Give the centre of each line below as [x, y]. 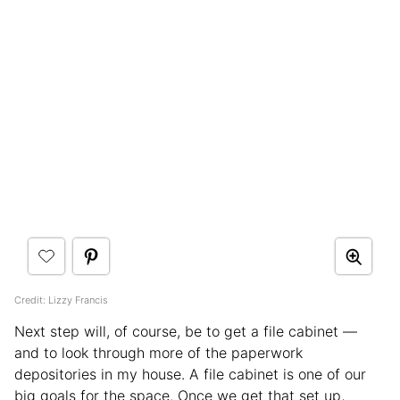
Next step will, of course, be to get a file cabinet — [186, 332]
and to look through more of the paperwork [158, 353]
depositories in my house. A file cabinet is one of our [190, 375]
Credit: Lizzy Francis [61, 300]
